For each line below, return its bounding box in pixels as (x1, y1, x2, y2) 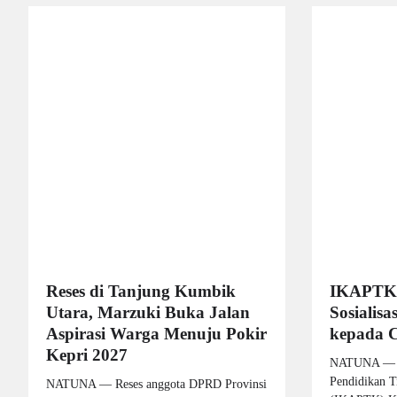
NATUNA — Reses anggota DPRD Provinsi (46, 376, 267, 391)
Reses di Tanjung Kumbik (46, 281, 236, 300)
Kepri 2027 (46, 345, 128, 364)
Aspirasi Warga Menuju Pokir (46, 323, 267, 343)
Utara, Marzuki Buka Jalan (46, 302, 250, 322)
